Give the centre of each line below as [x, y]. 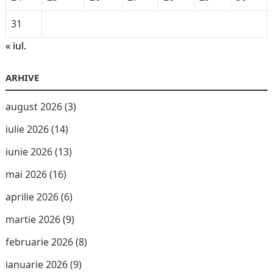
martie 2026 [33, 219]
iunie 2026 [29, 151]
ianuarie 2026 [36, 264]
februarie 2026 [39, 242]
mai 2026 [26, 174]
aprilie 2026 [32, 197]
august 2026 [34, 106]
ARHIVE [22, 77]
